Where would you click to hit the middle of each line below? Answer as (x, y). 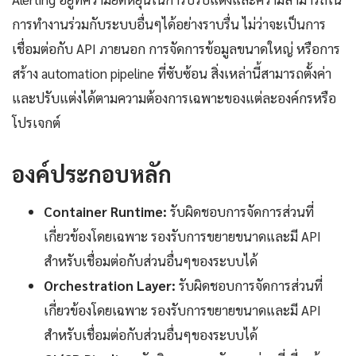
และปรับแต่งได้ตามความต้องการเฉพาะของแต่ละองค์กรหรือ (174, 98)
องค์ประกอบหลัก (92, 174)
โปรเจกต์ (36, 123)
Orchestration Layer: (110, 286)
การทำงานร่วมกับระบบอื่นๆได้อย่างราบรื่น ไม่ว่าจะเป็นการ (169, 24)
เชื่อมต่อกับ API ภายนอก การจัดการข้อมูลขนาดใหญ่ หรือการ (176, 49)
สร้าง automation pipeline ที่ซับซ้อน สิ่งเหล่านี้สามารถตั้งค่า (172, 74)
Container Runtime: (105, 212)
